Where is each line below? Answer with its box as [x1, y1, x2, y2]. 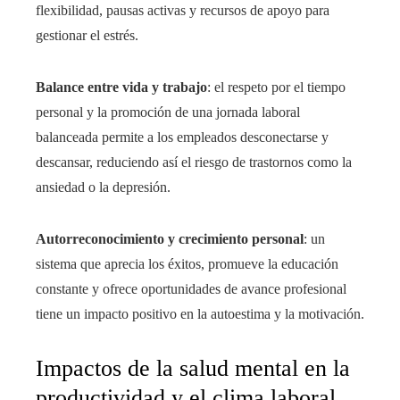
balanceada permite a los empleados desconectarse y [36, 129, 329, 146]
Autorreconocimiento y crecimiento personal [36, 231, 304, 247]
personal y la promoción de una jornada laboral [36, 104, 300, 121]
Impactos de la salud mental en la [36, 355, 350, 382]
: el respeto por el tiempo [207, 79, 346, 96]
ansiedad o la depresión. [36, 179, 171, 196]
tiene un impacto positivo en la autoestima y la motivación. [36, 306, 364, 322]
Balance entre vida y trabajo [36, 79, 207, 96]
